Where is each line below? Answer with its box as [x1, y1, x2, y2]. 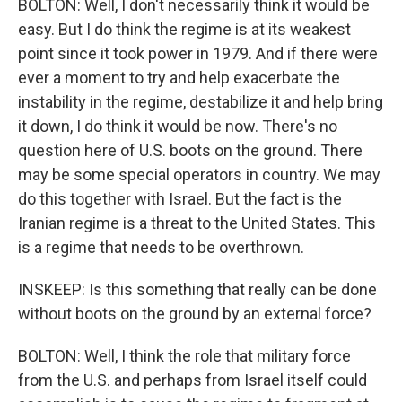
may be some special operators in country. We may [18, 165, 380, 184]
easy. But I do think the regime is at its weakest [18, 20, 351, 39]
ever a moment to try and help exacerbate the [18, 68, 340, 87]
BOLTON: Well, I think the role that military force [18, 346, 351, 365]
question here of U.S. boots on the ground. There [18, 141, 363, 160]
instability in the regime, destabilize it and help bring [18, 92, 383, 111]
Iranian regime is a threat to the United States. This [18, 214, 376, 232]
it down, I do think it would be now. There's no [18, 117, 337, 135]
